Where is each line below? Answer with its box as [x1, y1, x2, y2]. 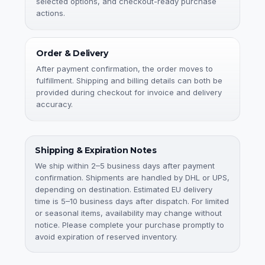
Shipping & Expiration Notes [35, 145, 157, 156]
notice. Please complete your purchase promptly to [35, 220, 225, 230]
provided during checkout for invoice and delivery [36, 88, 222, 98]
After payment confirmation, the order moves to [36, 64, 214, 74]
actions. [36, 8, 66, 18]
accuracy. [36, 99, 73, 109]
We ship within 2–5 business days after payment [35, 161, 215, 171]
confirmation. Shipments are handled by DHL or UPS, [35, 173, 230, 183]
